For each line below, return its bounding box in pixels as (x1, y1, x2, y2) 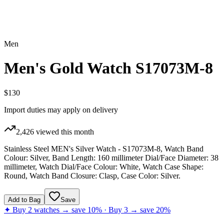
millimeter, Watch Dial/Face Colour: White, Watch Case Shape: (4, 162, 203, 171)
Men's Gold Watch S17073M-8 (4, 59, 213, 77)
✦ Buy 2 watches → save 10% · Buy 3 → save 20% (4, 205, 170, 214)
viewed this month (34, 127, 94, 136)
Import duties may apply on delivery (4, 105, 118, 114)
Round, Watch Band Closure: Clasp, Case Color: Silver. (4, 171, 180, 180)
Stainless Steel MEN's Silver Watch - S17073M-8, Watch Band (4, 144, 203, 153)
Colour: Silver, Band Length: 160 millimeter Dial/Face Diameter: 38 (4, 153, 218, 162)
